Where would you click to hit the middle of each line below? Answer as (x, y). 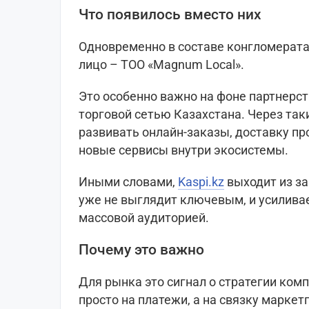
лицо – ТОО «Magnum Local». (161, 65)
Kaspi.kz (201, 182)
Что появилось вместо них (170, 15)
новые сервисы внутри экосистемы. (183, 150)
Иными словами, (128, 182)
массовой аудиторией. (144, 218)
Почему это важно (141, 250)
